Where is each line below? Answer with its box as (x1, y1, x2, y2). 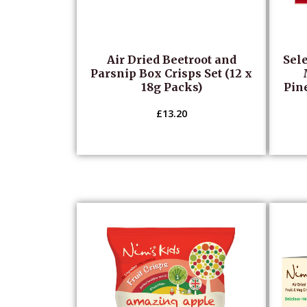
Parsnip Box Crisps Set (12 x (90, 66, 253, 80)
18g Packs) (140, 80, 202, 94)
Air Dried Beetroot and (106, 53, 236, 66)
